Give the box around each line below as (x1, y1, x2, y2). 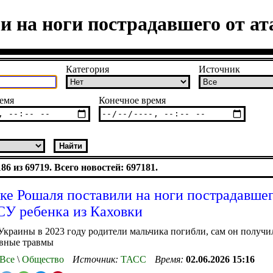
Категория (66, 63, 109, 74)
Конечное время (99, 94, 166, 105)
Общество (19, 253, 64, 264)
